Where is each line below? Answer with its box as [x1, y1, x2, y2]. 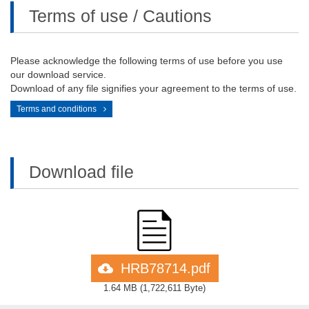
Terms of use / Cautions [29, 6, 212, 26]
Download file [29, 162, 134, 181]
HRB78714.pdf [120, 261, 210, 276]
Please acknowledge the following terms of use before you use [10, 55, 283, 66]
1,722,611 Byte [143, 283, 203, 293]
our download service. [10, 69, 106, 80]
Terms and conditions [17, 104, 97, 114]
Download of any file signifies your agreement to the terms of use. [10, 83, 297, 94]
